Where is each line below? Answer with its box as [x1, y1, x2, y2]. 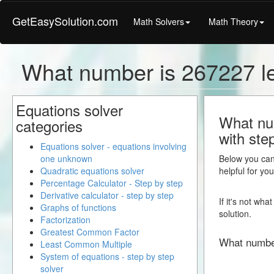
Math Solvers [133, 15, 184, 28]
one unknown [40, 152, 92, 165]
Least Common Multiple [40, 238, 132, 250]
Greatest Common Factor [40, 226, 139, 238]
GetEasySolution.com [12, 13, 118, 29]
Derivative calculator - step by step [40, 189, 174, 201]
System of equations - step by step [40, 250, 174, 262]
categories [16, 115, 83, 136]
